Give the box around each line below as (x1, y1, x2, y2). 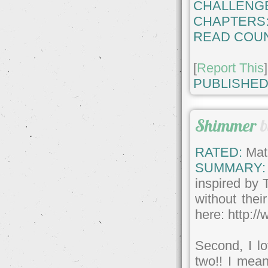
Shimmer (195, 114, 257, 136)
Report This (197, 60, 264, 75)
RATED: (195, 145, 243, 160)
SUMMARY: (195, 160, 266, 176)
